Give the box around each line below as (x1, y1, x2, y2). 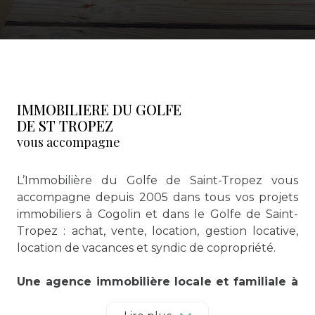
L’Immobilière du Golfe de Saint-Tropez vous (17, 173, 298, 187)
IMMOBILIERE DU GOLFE (17, 99, 181, 119)
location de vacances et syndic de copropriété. (17, 240, 276, 255)
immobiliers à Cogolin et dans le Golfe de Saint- (17, 207, 298, 221)
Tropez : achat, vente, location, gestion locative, (17, 224, 298, 238)
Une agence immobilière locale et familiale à (17, 274, 298, 288)
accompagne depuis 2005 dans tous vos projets (17, 190, 298, 204)
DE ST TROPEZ (17, 115, 113, 135)
